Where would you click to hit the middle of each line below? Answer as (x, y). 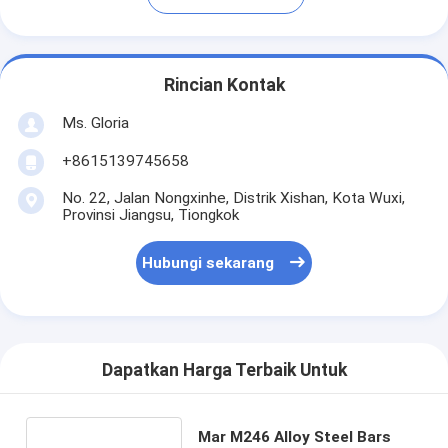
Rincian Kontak (224, 85)
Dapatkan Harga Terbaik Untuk (224, 370)
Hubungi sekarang (208, 263)
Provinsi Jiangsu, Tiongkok (150, 214)
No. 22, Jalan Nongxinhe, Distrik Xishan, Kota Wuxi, (233, 197)
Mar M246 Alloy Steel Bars (294, 436)
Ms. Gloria (95, 122)
